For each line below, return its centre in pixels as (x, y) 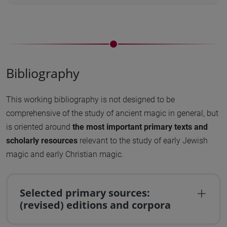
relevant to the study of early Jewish (143, 141)
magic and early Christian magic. (65, 155)
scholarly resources (42, 141)
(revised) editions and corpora (95, 205)
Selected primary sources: (85, 193)
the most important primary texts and (140, 127)
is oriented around (39, 127)
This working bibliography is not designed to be (90, 100)
